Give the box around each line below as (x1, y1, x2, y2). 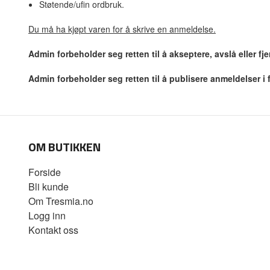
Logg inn (28, 209, 66, 223)
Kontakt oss (28, 223, 78, 237)
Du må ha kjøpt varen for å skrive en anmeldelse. (28, 23, 216, 36)
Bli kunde (28, 180, 69, 194)
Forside (28, 165, 61, 180)
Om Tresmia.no (28, 194, 93, 209)
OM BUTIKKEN (28, 137, 101, 157)
